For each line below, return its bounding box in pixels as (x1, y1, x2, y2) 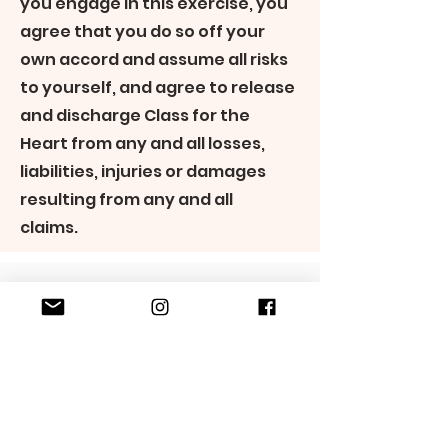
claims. (20, 216, 81, 239)
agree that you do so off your (20, 20, 265, 43)
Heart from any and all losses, (20, 132, 265, 155)
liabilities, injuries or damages (20, 160, 266, 183)
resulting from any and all (20, 188, 233, 211)
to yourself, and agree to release (20, 76, 295, 99)
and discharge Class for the (20, 104, 250, 127)
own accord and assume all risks (20, 48, 288, 71)
